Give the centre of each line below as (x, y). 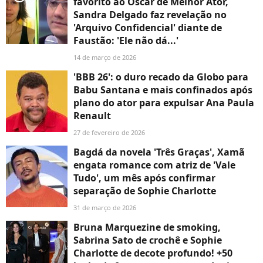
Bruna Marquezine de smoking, (147, 227)
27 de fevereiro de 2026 (109, 133)
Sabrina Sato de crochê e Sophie (148, 240)
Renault (92, 116)
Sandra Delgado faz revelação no (150, 15)
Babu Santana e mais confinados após (163, 90)
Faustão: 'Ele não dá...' (126, 41)
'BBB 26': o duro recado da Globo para (161, 77)
